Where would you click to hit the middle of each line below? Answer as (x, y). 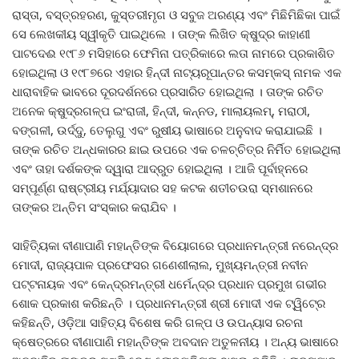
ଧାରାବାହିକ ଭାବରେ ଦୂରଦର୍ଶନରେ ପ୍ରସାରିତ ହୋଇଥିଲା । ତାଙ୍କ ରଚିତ (168, 92)
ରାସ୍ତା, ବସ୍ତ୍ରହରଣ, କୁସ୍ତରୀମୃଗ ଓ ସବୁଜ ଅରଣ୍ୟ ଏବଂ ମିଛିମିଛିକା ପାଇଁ (176, 15)
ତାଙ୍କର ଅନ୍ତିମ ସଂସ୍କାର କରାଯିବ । (94, 207)
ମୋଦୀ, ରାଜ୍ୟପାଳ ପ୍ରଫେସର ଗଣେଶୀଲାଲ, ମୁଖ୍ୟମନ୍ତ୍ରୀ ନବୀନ (160, 265)
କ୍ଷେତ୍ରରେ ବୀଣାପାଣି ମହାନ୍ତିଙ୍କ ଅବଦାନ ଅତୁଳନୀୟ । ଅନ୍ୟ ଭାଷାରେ (175, 342)
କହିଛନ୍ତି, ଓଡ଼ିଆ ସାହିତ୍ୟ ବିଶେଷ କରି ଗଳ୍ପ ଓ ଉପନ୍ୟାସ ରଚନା (157, 323)
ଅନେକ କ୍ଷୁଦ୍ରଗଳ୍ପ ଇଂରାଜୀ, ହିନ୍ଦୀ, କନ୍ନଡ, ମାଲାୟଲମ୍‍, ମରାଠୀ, (161, 111)
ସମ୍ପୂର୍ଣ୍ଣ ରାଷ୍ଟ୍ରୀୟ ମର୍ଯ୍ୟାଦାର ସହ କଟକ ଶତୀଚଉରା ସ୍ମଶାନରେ (162, 188)
